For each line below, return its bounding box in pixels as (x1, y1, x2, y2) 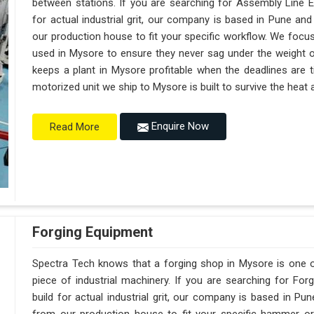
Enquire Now (149, 120, 210, 133)
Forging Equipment (32, 224, 153, 241)
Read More (50, 120, 100, 133)
